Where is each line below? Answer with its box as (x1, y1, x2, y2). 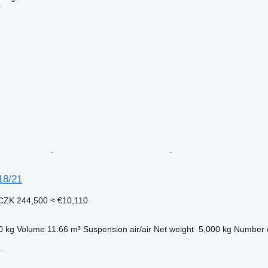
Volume (16, 224, 45, 234)
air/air (129, 224, 151, 234)
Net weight (153, 224, 194, 234)
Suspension (83, 224, 127, 234)
